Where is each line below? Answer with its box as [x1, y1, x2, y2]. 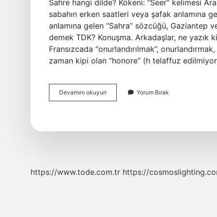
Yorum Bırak [137, 89, 169, 96]
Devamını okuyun [59, 89, 107, 96]
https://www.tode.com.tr [31, 167, 120, 177]
